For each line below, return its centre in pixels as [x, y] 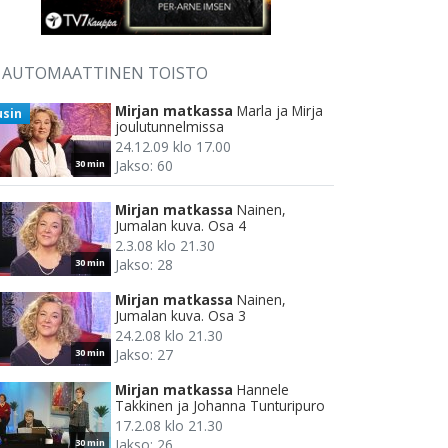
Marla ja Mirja [280, 111]
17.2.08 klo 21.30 [169, 426]
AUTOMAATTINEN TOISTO [105, 73]
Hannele [263, 390]
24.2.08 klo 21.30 [169, 336]
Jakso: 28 [144, 265]
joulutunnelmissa [169, 127]
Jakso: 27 [144, 355]
